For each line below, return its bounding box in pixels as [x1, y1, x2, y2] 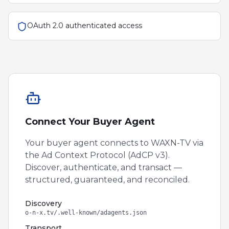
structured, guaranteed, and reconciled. [25, 175, 190, 185]
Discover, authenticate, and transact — [25, 163, 182, 172]
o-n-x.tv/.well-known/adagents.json [25, 209, 147, 216]
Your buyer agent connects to [25, 138, 151, 148]
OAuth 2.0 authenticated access [27, 21, 142, 30]
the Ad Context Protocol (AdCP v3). [25, 150, 170, 160]
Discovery [25, 199, 62, 208]
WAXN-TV [151, 138, 191, 148]
